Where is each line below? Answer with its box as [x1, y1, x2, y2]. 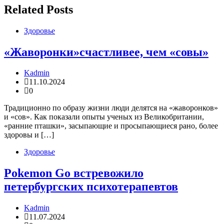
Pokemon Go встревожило [4, 166, 143, 180]
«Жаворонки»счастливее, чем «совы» [4, 45, 208, 58]
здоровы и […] [4, 130, 54, 139]
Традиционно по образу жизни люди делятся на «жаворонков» [4, 103, 218, 112]
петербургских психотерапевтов [4, 180, 178, 193]
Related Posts [4, 2, 73, 16]
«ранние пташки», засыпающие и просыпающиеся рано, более [4, 121, 218, 130]
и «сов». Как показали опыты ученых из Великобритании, [4, 112, 204, 121]
